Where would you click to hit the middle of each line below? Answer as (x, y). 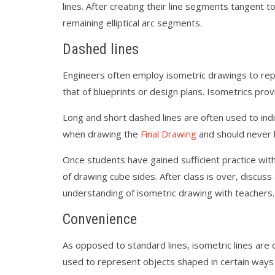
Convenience (100, 219)
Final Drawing (168, 134)
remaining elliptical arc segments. (132, 23)
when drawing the (102, 134)
